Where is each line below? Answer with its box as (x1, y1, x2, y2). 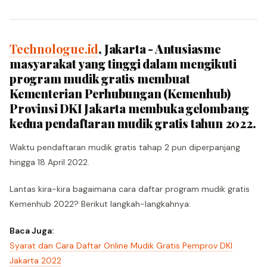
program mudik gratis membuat (10, 70, 190, 86)
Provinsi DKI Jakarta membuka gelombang (10, 100, 249, 116)
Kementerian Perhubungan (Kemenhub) (10, 85, 231, 101)
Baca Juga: (10, 225, 54, 236)
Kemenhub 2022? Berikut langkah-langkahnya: (10, 198, 191, 209)
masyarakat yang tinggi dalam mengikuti (10, 55, 237, 72)
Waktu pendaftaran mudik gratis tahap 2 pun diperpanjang (10, 142, 240, 153)
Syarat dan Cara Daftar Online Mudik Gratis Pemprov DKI (10, 240, 232, 251)
